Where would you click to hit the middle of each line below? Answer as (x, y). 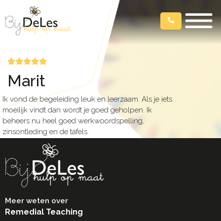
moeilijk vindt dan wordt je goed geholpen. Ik (77, 110)
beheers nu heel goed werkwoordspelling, (73, 121)
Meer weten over (37, 201)
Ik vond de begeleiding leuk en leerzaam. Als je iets (87, 99)
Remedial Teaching (44, 212)
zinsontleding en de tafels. (46, 131)
